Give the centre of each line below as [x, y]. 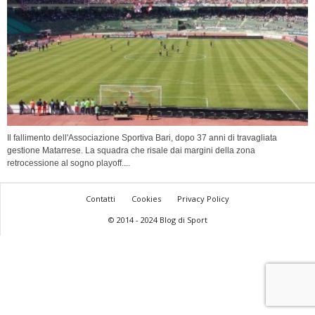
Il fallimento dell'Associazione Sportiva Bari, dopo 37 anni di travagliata [142, 138]
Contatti [101, 199]
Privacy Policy [203, 199]
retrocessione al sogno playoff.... [69, 163]
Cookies [146, 199]
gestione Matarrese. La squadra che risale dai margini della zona [131, 151]
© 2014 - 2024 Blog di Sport [157, 220]
